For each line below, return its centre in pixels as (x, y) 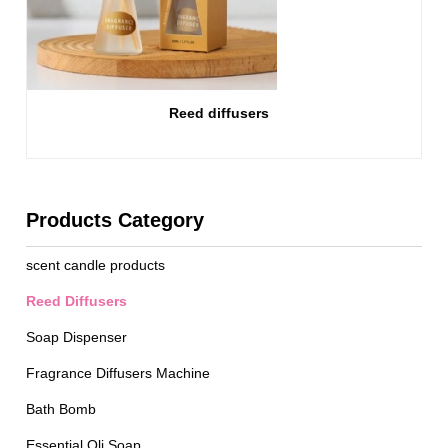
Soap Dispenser (77, 337)
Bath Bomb (61, 409)
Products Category (115, 220)
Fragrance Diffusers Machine (118, 373)
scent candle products (96, 265)
